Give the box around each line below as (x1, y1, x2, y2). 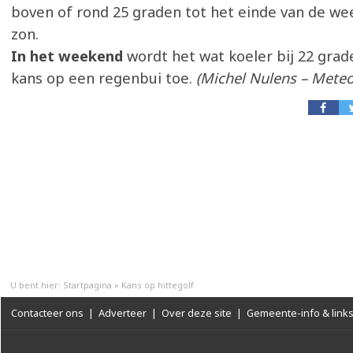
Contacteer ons (11, 306, 84, 320)
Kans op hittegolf (121, 279, 194, 291)
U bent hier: (10, 279, 63, 291)
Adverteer (98, 306, 147, 320)
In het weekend (11, 46, 123, 65)
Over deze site (162, 306, 232, 320)
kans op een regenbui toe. (11, 69, 192, 87)
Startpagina (63, 279, 112, 291)
